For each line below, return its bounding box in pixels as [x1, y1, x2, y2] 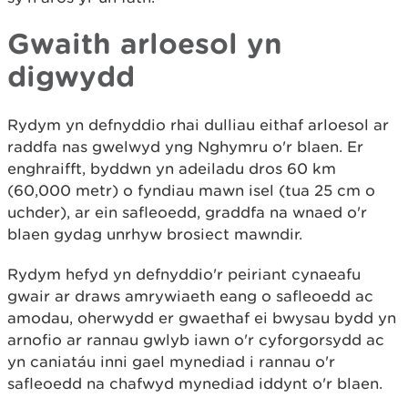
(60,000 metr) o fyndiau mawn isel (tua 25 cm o [7, 180, 375, 199]
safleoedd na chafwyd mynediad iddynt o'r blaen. [7, 373, 382, 393]
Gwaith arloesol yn [7, 25, 282, 59]
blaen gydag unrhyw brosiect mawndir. [7, 224, 302, 243]
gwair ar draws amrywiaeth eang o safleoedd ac [7, 286, 373, 305]
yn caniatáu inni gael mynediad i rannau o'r [7, 352, 335, 371]
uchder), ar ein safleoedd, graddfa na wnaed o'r [7, 202, 367, 221]
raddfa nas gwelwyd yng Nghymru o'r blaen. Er [7, 137, 363, 156]
